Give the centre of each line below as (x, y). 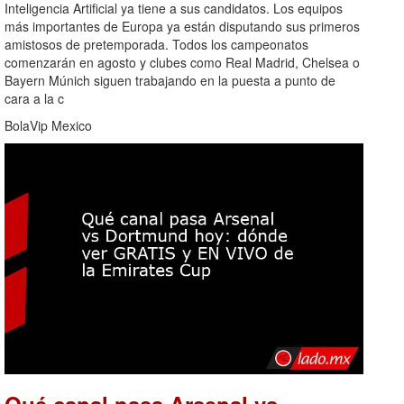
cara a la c (34, 99)
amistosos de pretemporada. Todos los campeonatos (156, 45)
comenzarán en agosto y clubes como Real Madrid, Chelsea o (182, 63)
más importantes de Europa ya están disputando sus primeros (182, 27)
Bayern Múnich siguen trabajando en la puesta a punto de (170, 81)
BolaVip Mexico (48, 126)
